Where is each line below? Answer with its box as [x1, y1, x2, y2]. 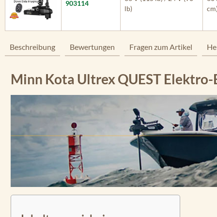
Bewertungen [70, 42, 115, 51]
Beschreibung [10, 42, 55, 51]
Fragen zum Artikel [129, 42, 192, 51]
